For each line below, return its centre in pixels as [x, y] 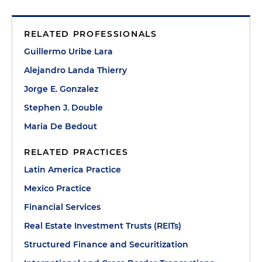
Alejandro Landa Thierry [75, 70]
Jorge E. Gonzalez [61, 89]
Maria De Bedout [61, 126]
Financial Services [62, 207]
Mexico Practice [58, 188]
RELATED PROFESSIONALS [91, 34]
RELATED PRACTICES [76, 152]
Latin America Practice [73, 170]
